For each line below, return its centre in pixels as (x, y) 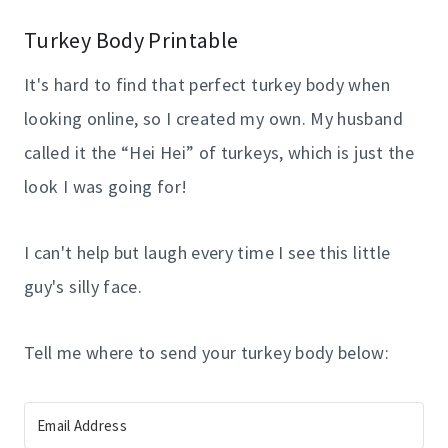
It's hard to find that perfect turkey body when (207, 84)
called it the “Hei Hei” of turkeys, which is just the (219, 152)
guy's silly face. (83, 286)
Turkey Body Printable (131, 39)
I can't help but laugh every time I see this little (207, 252)
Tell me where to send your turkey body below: (207, 352)
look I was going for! (106, 186)
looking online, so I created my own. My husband (213, 118)
